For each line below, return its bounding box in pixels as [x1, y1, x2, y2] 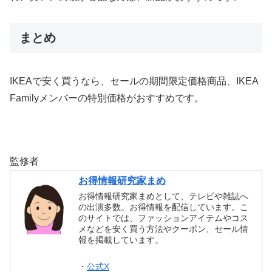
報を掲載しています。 [78, 235, 164, 245]
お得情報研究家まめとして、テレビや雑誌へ [78, 191, 249, 202]
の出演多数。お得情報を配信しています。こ [78, 202, 249, 212]
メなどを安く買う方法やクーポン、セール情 [78, 224, 249, 234]
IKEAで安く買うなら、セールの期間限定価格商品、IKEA [10, 75, 258, 86]
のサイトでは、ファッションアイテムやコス [78, 213, 249, 223]
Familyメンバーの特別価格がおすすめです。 [10, 92, 204, 103]
